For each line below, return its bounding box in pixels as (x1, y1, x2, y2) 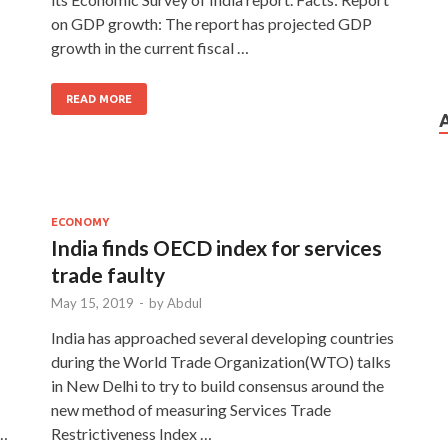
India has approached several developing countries (51, 327, 394, 347)
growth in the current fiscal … (51, 37, 249, 57)
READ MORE (66, 92, 132, 105)
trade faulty (51, 261, 165, 287)
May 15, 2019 (51, 294, 134, 311)
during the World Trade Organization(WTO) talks (51, 351, 391, 371)
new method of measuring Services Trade (51, 399, 331, 419)
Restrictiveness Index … (51, 423, 212, 443)
